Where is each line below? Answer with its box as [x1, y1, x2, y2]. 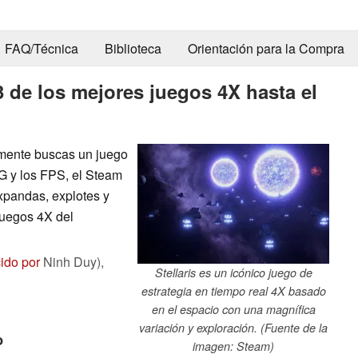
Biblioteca [104, 39, 161, 58]
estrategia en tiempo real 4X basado [141, 282, 326, 299]
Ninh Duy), [40, 252, 104, 271]
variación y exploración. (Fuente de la [139, 319, 328, 336]
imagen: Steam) [193, 337, 274, 354]
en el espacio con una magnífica [151, 300, 316, 317]
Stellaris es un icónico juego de [154, 264, 312, 280]
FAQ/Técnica [4, 39, 78, 58]
